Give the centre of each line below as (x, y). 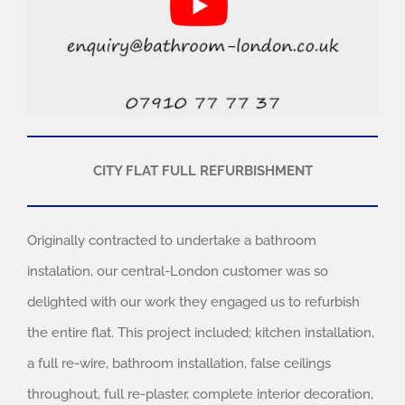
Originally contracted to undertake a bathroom (172, 240)
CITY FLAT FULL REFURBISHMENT (202, 170)
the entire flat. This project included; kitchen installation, (201, 332)
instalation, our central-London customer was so (178, 271)
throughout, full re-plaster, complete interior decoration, (200, 394)
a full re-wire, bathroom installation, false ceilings (179, 363)
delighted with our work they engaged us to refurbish (193, 301)
